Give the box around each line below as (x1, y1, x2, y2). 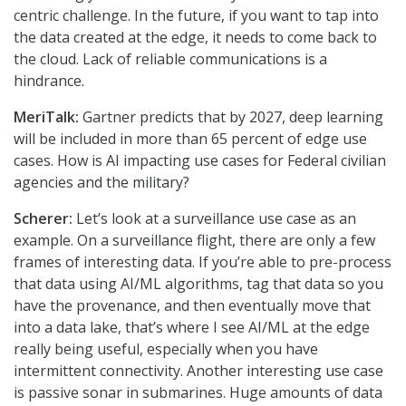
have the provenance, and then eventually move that (14, 295, 371, 316)
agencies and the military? (14, 172, 189, 193)
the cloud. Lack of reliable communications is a (14, 49, 327, 70)
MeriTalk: (14, 107, 79, 128)
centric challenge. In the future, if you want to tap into (14, 5, 379, 26)
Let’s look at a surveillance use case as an (72, 208, 356, 229)
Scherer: (14, 208, 72, 229)
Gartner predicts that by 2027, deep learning (79, 107, 383, 128)
